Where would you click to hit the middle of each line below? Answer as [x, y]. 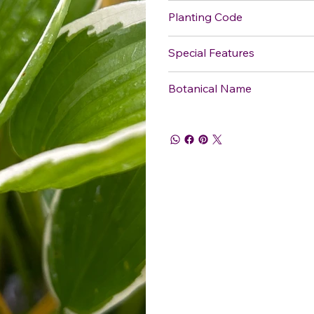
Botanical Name [210, 88]
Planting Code [205, 16]
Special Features [211, 52]
